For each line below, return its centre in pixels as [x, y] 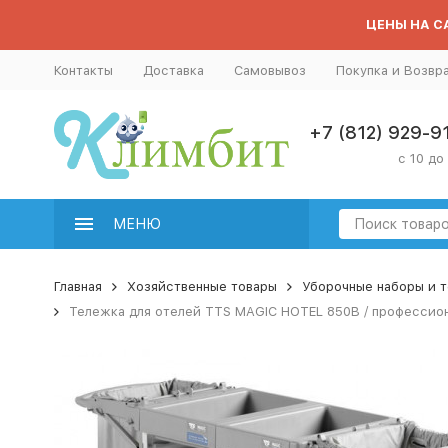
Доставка [173, 70]
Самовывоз [269, 70]
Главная [77, 286]
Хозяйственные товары [201, 286]
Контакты [83, 70]
